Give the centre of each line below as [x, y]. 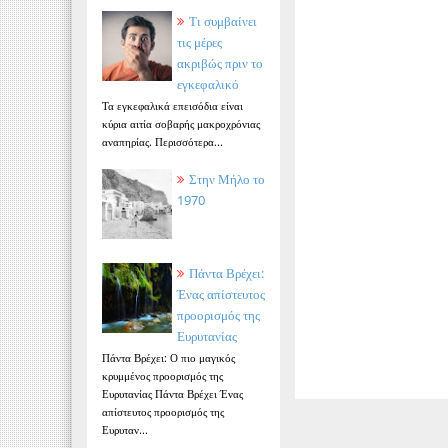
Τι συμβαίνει [223, 20]
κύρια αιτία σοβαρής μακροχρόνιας [181, 124]
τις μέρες [199, 41]
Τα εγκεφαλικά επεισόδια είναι [172, 106]
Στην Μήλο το [227, 179]
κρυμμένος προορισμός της [162, 376]
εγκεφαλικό [208, 83]
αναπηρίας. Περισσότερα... [162, 142]
